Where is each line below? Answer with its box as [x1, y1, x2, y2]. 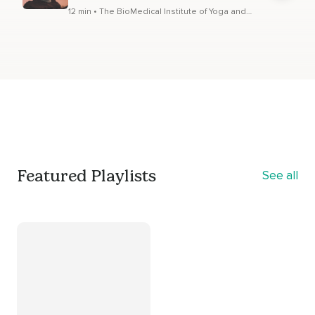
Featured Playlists [17, 165, 156, 186]
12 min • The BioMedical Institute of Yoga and [68, 6, 246, 17]
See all [262, 168, 298, 184]
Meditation [68, 17, 112, 28]
